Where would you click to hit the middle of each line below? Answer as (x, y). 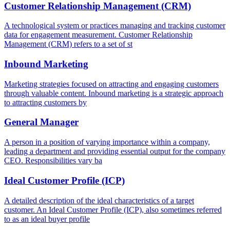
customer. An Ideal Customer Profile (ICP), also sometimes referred (113, 209)
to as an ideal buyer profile (47, 219)
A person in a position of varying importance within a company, (107, 142)
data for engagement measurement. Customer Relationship (98, 35)
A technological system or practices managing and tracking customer (115, 26)
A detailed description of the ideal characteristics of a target (99, 200)
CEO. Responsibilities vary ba (53, 161)
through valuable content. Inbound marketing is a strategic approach (114, 93)
